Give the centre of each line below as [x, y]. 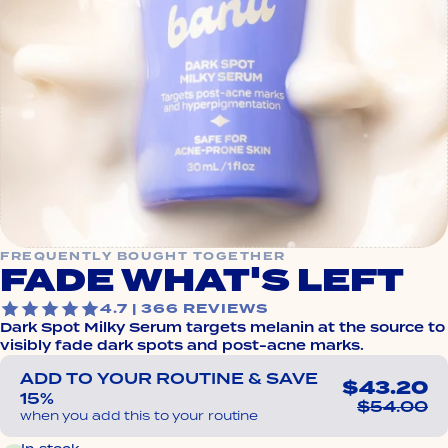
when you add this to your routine [139, 415]
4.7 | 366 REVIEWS [184, 309]
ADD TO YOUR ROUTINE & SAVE [169, 378]
